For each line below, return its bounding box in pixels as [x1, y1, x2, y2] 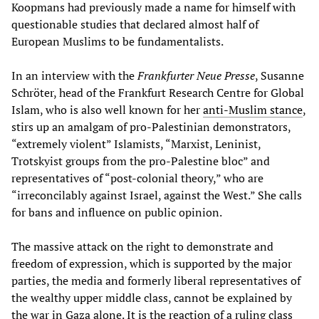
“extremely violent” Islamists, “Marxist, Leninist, [11, 135, 261, 152]
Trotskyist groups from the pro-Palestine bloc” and [11, 152, 270, 169]
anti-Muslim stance [203, 101, 303, 117]
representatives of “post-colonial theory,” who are [11, 169, 263, 186]
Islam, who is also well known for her [11, 101, 203, 117]
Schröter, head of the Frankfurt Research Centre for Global [11, 84, 304, 100]
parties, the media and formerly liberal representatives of [11, 272, 300, 288]
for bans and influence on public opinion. [11, 204, 222, 220]
